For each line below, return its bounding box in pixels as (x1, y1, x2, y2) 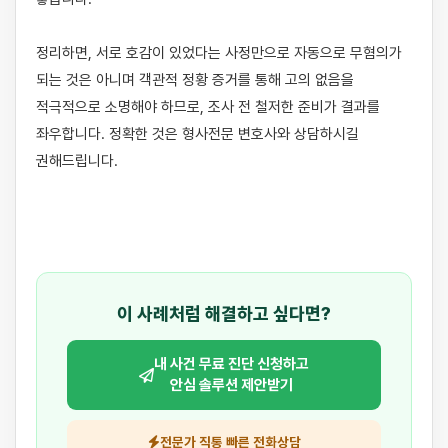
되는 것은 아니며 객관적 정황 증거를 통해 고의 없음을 (36, 71, 354, 89)
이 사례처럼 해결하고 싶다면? (117, 303, 331, 324)
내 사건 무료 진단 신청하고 (154, 355, 309, 373)
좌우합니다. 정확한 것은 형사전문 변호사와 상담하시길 (36, 125, 359, 143)
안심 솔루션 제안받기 (170, 376, 293, 394)
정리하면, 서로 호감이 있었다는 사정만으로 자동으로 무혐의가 (36, 44, 402, 62)
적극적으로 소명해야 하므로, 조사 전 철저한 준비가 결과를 (36, 98, 380, 116)
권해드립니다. (36, 152, 118, 170)
